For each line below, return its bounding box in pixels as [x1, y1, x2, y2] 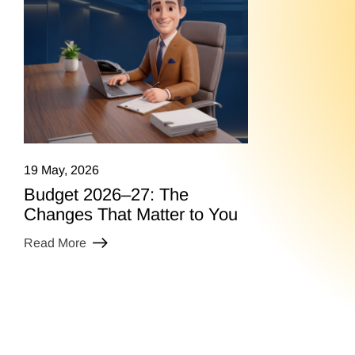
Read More [23, 235, 86, 250]
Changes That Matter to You [23, 204, 238, 224]
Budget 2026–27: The [23, 184, 189, 204]
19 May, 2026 [23, 162, 99, 177]
